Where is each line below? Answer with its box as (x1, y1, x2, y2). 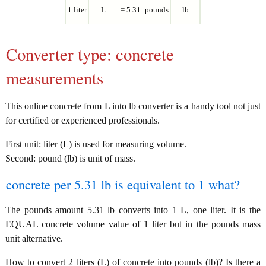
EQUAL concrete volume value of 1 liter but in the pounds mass (5, 219, 261, 230)
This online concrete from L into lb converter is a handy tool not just (5, 101, 261, 112)
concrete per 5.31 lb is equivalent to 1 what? (6, 175, 240, 194)
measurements (6, 66, 103, 90)
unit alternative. (5, 233, 63, 244)
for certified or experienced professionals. (5, 115, 160, 126)
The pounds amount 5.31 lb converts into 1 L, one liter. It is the (5, 205, 261, 216)
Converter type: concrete (6, 43, 174, 66)
